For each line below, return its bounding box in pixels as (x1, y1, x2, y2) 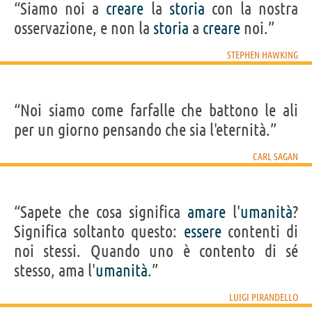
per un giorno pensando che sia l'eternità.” (14, 120, 276, 139)
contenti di (221, 221, 299, 241)
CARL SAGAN (253, 150, 298, 162)
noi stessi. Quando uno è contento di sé (14, 241, 298, 260)
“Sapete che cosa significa (14, 202, 187, 221)
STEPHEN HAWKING (227, 49, 298, 61)
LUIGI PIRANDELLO (229, 291, 298, 303)
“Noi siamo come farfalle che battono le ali (14, 100, 298, 120)
